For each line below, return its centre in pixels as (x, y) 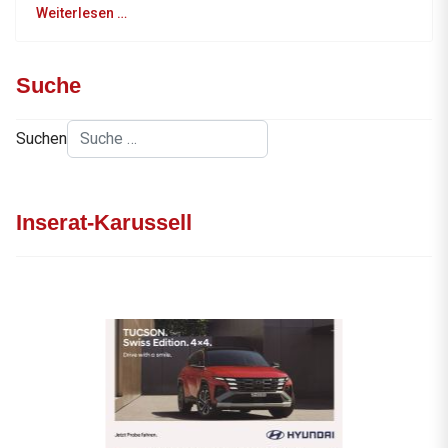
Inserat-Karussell (104, 223)
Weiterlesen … (81, 13)
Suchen (41, 139)
